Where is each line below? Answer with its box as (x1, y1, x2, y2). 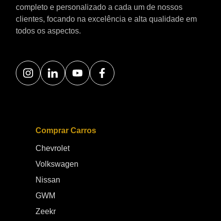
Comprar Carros (36, 126, 96, 135)
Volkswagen (36, 160, 78, 168)
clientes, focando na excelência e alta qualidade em (16, 15, 197, 23)
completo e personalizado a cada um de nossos (16, 3, 183, 11)
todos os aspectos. (16, 27, 81, 35)
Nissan (36, 176, 60, 184)
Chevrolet (36, 144, 70, 152)
